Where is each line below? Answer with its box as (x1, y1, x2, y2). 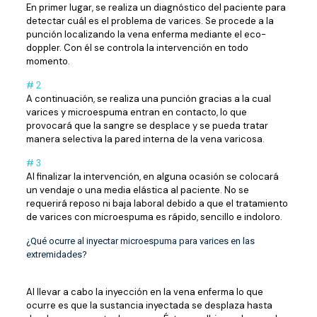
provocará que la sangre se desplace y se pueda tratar (25, 120, 268, 132)
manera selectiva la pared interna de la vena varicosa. (25, 133, 265, 145)
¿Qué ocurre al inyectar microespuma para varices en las (25, 236, 255, 246)
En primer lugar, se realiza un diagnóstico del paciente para (25, 1, 286, 13)
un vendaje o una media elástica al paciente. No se (25, 184, 249, 196)
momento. (25, 55, 70, 67)
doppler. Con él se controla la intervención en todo (25, 42, 248, 54)
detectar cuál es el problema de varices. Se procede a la (25, 15, 274, 27)
